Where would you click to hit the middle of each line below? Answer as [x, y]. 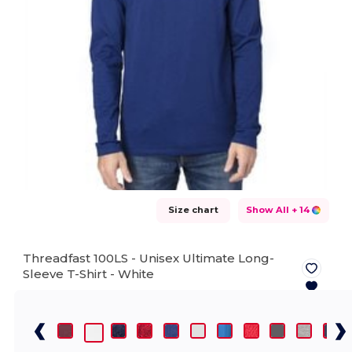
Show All [267, 210]
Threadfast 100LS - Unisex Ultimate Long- [149, 258]
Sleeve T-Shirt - [71, 273]
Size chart [193, 210]
